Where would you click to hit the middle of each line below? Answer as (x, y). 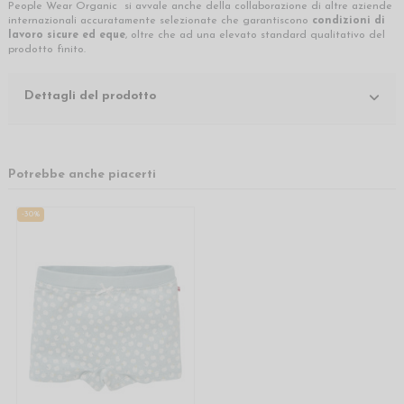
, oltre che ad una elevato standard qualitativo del (255, 36)
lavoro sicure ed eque (67, 36)
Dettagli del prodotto (90, 96)
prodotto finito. (47, 50)
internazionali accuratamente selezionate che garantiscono (160, 21)
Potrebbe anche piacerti (82, 175)
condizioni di (349, 21)
